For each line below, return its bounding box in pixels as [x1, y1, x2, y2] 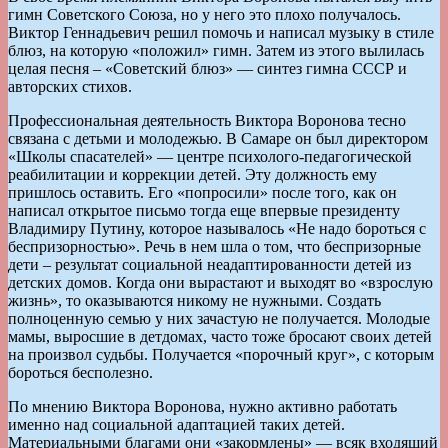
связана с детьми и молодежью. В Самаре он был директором [8, 129, 428, 147]
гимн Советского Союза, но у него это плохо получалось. [8, 5, 401, 23]
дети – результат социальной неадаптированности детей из [8, 255, 411, 273]
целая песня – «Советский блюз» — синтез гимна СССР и [8, 59, 407, 77]
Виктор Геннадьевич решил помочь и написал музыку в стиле [8, 23, 434, 41]
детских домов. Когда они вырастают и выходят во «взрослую [8, 273, 433, 291]
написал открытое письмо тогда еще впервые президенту [8, 201, 400, 219]
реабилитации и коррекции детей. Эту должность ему [8, 165, 377, 183]
